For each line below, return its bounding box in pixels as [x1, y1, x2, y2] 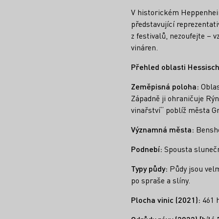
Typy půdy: [131, 163, 170, 174]
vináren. [131, 42, 158, 53]
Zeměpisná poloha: [131, 81, 199, 92]
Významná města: [131, 124, 194, 135]
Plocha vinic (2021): [131, 195, 200, 205]
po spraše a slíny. [131, 175, 190, 186]
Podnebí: [131, 144, 162, 154]
